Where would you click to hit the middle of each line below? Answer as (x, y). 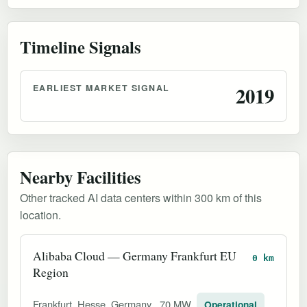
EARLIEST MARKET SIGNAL (101, 87)
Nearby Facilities (81, 176)
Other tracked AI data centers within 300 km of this (141, 197)
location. (40, 214)
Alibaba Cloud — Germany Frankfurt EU (135, 255)
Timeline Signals (81, 46)
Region (51, 272)
